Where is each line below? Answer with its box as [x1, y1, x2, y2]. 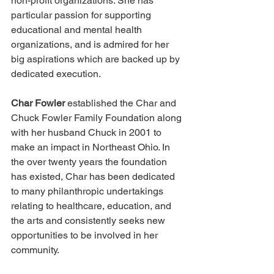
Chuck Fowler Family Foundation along [11, 112, 184, 124]
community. [11, 244, 59, 256]
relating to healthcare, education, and [11, 200, 174, 212]
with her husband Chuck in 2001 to [11, 127, 164, 139]
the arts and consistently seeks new [11, 215, 168, 227]
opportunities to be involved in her [11, 229, 160, 242]
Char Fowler [11, 97, 65, 109]
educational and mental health [11, 24, 144, 36]
